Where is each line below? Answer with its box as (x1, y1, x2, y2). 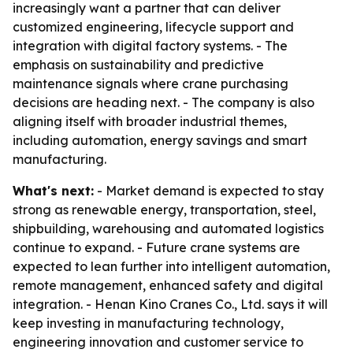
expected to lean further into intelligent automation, (13, 258, 330, 274)
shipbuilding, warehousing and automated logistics (13, 221, 324, 236)
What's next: (13, 183, 94, 199)
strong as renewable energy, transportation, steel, (13, 202, 316, 217)
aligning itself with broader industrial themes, (13, 113, 287, 129)
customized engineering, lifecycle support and (13, 19, 294, 35)
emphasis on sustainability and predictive (13, 57, 264, 72)
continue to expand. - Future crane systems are (13, 240, 300, 255)
